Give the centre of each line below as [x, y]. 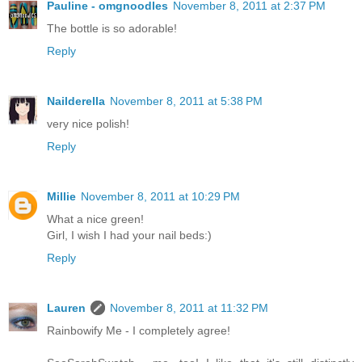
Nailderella [76, 101]
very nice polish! [88, 124]
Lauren [66, 308]
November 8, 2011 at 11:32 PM [189, 308]
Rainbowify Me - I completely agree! [139, 331]
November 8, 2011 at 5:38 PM [186, 101]
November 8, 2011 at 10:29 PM [160, 197]
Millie [61, 197]
